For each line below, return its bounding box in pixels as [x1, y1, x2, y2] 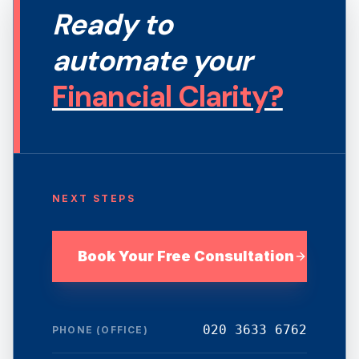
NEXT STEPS [52, 192, 135, 204]
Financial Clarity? [52, 78, 283, 115]
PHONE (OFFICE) [52, 324, 148, 336]
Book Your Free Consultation [78, 248, 294, 264]
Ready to [52, 6, 172, 43]
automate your [52, 42, 252, 79]
